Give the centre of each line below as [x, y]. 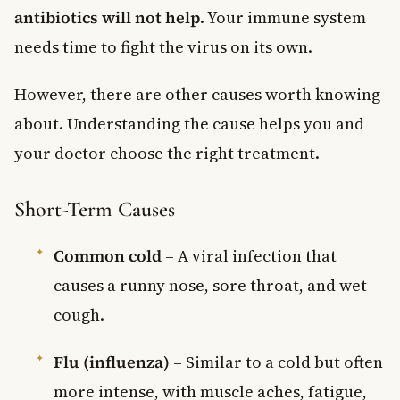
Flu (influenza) [112, 362]
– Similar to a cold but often [276, 362]
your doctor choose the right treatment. [167, 153]
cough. [79, 314]
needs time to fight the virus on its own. [163, 46]
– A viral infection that [249, 255]
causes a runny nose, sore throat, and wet [210, 285]
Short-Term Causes [95, 209]
